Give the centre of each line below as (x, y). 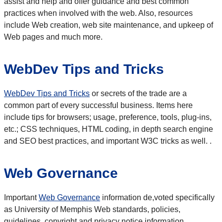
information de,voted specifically (157, 198)
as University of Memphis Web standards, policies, (92, 210)
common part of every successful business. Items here (98, 106)
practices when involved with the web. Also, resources (98, 13)
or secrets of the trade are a (138, 94)
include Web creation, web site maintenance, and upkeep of (109, 25)
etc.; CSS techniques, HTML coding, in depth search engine (109, 129)
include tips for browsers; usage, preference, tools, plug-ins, (108, 117)
